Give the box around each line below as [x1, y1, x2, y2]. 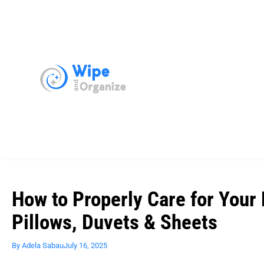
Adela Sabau [20, 240, 64, 250]
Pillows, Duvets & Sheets [12, 210, 217, 235]
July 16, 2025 [64, 240, 107, 250]
